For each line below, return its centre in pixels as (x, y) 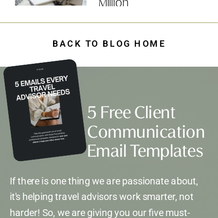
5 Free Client (132, 114)
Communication (146, 134)
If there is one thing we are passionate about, (104, 181)
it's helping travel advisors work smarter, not (101, 197)
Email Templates (145, 153)
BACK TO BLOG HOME (109, 44)
